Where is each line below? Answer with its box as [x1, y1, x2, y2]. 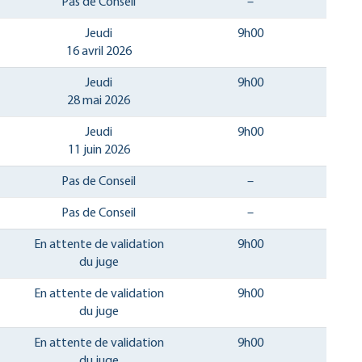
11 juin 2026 [67, 143, 130, 157]
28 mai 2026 [67, 94, 130, 107]
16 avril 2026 [65, 44, 132, 58]
